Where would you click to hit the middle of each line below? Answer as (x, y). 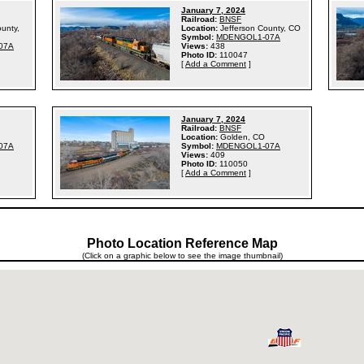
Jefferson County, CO (260, 28)
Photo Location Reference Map (182, 243)
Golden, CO (243, 137)
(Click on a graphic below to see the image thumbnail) (182, 256)
